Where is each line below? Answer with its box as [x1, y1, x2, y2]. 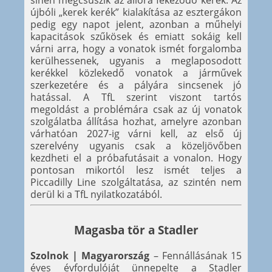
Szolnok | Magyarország [30, 249, 150, 263]
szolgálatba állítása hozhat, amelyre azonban [30, 114, 242, 128]
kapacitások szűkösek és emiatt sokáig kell [30, 29, 242, 43]
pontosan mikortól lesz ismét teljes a [30, 163, 242, 177]
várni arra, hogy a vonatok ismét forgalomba [30, 41, 242, 55]
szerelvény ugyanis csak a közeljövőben [30, 138, 242, 152]
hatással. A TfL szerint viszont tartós [30, 90, 242, 104]
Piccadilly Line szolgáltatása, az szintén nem [30, 175, 242, 189]
